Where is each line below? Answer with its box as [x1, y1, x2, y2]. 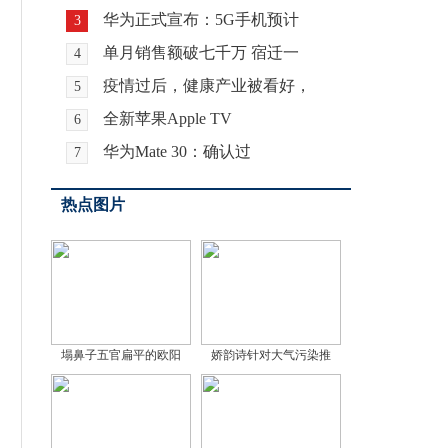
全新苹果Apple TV [103, 110, 232, 127]
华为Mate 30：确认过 [103, 143, 251, 160]
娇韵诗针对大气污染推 [211, 348, 331, 362]
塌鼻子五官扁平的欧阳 [61, 348, 181, 362]
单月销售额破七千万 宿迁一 [103, 44, 299, 61]
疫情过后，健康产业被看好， [103, 77, 311, 94]
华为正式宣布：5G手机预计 [103, 11, 299, 28]
